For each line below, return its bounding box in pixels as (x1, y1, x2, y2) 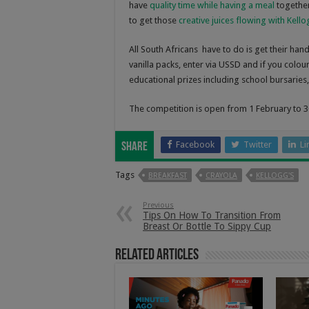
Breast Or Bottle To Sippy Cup (143, 221, 271, 232)
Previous (143, 201, 174, 210)
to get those (129, 15, 177, 26)
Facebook (176, 139, 215, 150)
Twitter (243, 139, 272, 150)
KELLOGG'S (256, 171, 294, 181)
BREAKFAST (148, 171, 187, 181)
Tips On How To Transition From (143, 210, 281, 221)
